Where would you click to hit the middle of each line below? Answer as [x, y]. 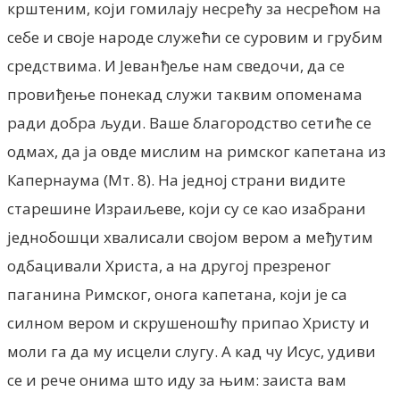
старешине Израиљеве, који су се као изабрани [187, 208]
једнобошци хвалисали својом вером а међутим [190, 237]
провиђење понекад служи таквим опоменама [185, 94]
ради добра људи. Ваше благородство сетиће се [189, 122]
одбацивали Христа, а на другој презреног [169, 265]
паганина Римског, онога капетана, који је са [177, 294]
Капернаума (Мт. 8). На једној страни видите [176, 179]
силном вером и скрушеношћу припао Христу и [188, 322]
